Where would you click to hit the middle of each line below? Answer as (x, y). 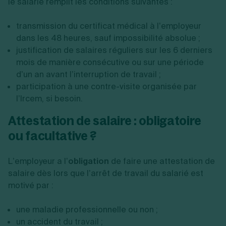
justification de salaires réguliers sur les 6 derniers (114, 50)
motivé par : (32, 185)
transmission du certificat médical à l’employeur (109, 26)
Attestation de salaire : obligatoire (105, 120)
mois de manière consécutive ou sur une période (110, 62)
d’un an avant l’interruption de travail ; (89, 74)
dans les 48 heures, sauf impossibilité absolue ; (108, 38)
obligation (89, 161)
